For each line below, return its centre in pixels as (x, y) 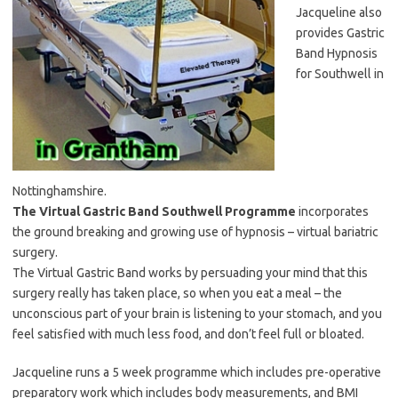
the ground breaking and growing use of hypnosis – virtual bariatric (195, 232)
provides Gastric (340, 33)
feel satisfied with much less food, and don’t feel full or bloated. (188, 334)
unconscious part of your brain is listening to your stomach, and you (197, 314)
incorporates (332, 212)
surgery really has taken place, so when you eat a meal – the (177, 294)
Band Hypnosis (337, 54)
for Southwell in (340, 74)
